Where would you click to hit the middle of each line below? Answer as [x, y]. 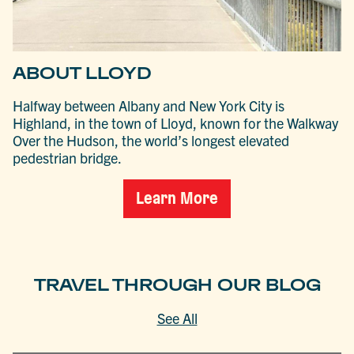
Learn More [177, 199]
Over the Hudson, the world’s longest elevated [151, 140]
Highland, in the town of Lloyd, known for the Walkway [176, 122]
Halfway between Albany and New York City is [149, 105]
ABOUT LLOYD [83, 73]
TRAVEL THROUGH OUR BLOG [177, 284]
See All [177, 318]
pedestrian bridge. [68, 157]
